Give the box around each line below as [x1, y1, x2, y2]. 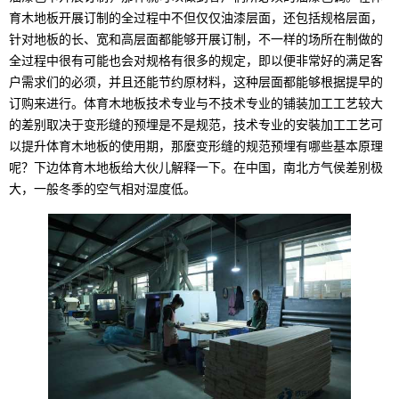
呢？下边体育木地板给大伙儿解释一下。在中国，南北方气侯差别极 [9, 160, 383, 175]
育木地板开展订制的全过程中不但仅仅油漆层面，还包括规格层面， [9, 11, 383, 25]
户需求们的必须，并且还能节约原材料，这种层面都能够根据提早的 [9, 75, 383, 89]
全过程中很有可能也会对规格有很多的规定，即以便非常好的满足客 [9, 53, 383, 68]
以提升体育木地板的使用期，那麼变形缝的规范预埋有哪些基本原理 [9, 139, 383, 153]
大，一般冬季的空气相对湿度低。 [9, 182, 196, 196]
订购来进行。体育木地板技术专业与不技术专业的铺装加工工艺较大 [9, 96, 383, 110]
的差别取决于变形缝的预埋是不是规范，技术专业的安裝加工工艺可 [9, 118, 383, 132]
